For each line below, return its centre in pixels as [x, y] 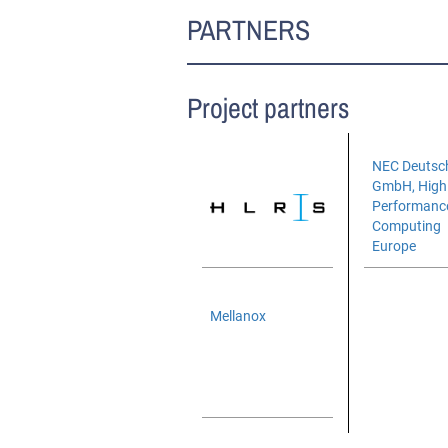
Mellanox [238, 316]
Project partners [268, 108]
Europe [393, 246]
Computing [406, 226]
